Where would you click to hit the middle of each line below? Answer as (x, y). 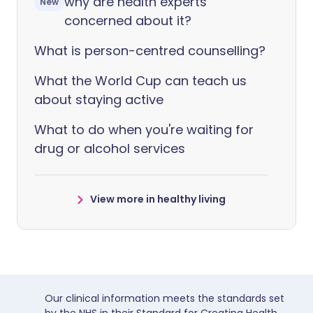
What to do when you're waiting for (144, 130)
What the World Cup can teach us (140, 81)
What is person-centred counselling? (150, 51)
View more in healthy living (158, 199)
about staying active (99, 100)
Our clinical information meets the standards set (165, 299)
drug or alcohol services (110, 149)
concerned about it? (128, 21)
